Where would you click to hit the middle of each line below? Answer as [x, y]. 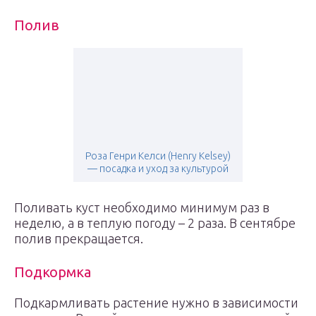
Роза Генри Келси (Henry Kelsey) [158, 156]
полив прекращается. [79, 238]
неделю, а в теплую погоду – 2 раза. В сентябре [155, 223]
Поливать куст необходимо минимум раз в [142, 207]
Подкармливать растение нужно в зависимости [156, 303]
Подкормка [53, 272]
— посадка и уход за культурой [158, 169]
